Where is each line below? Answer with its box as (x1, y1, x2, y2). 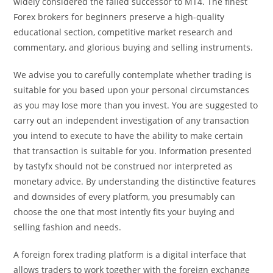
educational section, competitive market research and (13, 26, 233, 38)
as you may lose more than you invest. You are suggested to (13, 99, 258, 111)
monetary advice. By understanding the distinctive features (13, 175, 257, 187)
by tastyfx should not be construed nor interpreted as (13, 160, 233, 172)
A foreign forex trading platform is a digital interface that (13, 248, 247, 260)
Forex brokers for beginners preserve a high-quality (13, 10, 225, 23)
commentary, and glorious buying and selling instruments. (13, 41, 253, 53)
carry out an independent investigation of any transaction (13, 114, 250, 126)
